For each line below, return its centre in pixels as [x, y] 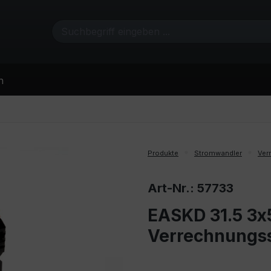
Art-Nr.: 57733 [191, 188]
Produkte [163, 153]
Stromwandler [218, 153]
